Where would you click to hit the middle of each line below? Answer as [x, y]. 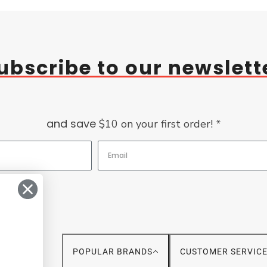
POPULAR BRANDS [113, 251]
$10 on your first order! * [158, 124]
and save [71, 123]
